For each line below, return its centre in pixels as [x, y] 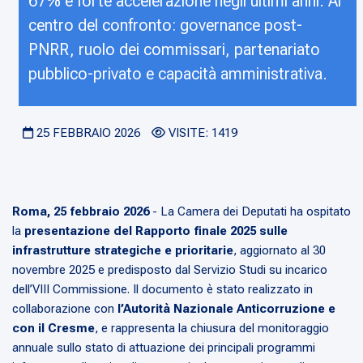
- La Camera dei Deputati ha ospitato [250, 212]
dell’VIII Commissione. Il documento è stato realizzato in [162, 290]
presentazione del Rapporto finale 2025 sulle [156, 231]
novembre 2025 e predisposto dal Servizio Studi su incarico [170, 270]
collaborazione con [65, 309]
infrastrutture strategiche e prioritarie [123, 251]
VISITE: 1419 [203, 133]
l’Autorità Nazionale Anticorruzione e [226, 309]
